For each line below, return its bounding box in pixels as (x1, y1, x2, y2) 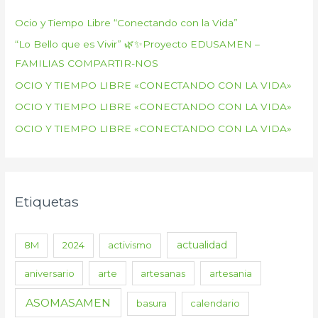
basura (136, 297, 168, 309)
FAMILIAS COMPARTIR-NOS (15, 57, 159, 70)
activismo (108, 239, 153, 251)
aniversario (23, 267, 75, 279)
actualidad (176, 238, 227, 252)
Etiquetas (15, 192, 79, 210)
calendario (190, 297, 241, 309)
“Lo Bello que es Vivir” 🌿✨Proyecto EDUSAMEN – (15, 38, 261, 50)
